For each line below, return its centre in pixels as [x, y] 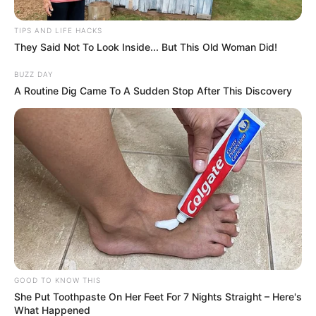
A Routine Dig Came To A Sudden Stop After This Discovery [153, 90]
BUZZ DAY [34, 74]
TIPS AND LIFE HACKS [58, 30]
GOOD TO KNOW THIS [57, 280]
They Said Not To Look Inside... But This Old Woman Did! [146, 47]
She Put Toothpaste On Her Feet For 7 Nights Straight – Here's [158, 296]
